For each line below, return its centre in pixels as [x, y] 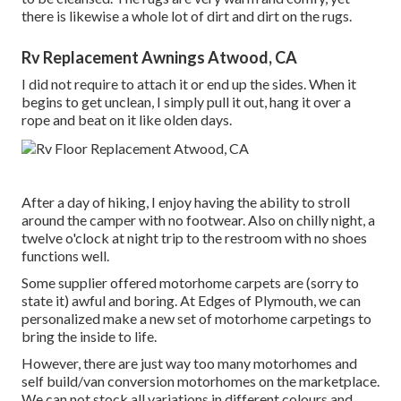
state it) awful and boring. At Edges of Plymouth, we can [191, 301]
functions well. [65, 256]
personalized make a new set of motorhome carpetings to [196, 319]
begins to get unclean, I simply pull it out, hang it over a [186, 102]
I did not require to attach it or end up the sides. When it [189, 84]
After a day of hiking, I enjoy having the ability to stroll [186, 202]
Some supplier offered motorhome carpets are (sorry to [190, 283]
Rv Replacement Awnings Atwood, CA [159, 58]
